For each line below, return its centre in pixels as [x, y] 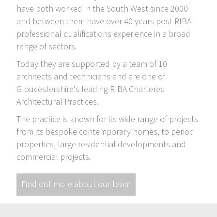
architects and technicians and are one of [91, 77]
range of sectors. [47, 47]
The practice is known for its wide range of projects [107, 120]
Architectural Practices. [58, 102]
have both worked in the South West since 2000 [102, 9]
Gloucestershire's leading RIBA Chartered [91, 90]
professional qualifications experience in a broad [103, 34]
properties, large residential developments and [101, 145]
